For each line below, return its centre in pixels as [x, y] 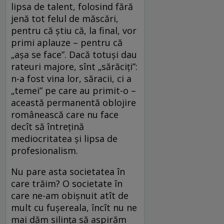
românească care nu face [65, 115]
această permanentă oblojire [73, 103]
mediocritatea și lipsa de [64, 139]
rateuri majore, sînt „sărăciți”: [74, 67]
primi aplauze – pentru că [67, 43]
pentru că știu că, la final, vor [74, 31]
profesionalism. [44, 151]
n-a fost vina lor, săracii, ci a [71, 79]
